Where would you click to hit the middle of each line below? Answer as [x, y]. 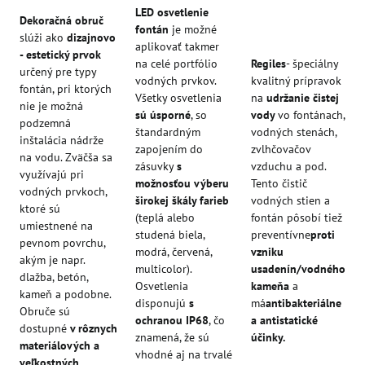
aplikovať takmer [177, 46]
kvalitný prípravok [296, 80]
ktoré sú [40, 208]
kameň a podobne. [65, 294]
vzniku [267, 251]
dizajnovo [91, 37]
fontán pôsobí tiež [297, 217]
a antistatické [284, 320]
